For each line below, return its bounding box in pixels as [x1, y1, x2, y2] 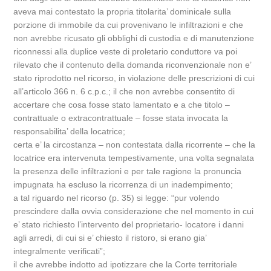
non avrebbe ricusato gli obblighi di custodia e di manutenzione [13, 33, 255, 43]
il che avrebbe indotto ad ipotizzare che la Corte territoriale [13, 260, 238, 269]
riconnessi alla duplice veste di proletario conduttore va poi [13, 47, 238, 56]
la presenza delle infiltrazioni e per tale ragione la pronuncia [13, 166, 242, 176]
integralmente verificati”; [13, 246, 106, 256]
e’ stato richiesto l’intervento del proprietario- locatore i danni [13, 220, 244, 229]
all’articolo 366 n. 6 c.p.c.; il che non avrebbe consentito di [13, 87, 235, 96]
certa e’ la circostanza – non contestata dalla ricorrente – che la [13, 140, 256, 149]
